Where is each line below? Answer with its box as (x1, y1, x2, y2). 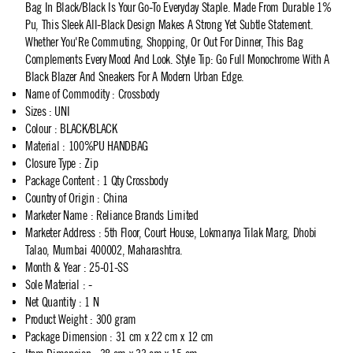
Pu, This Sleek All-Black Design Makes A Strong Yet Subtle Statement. (25, 17, 314, 32)
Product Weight (25, 312, 87, 326)
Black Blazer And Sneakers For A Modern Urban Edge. (25, 69, 244, 84)
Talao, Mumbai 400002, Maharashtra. (25, 243, 184, 257)
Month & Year (25, 260, 81, 274)
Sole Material (25, 277, 80, 292)
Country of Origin (25, 191, 95, 205)
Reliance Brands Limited (95, 208, 199, 222)
